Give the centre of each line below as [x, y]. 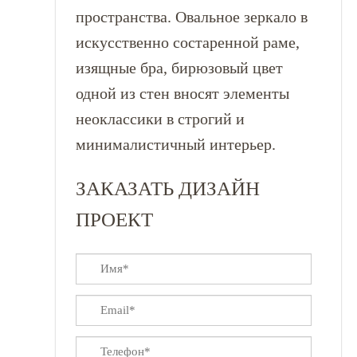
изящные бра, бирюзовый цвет [179, 68]
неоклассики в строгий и [160, 119]
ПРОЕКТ [114, 220]
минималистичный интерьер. [175, 144]
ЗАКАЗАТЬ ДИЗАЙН [167, 188]
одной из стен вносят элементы [182, 93]
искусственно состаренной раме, [187, 42]
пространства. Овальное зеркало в [191, 17]
